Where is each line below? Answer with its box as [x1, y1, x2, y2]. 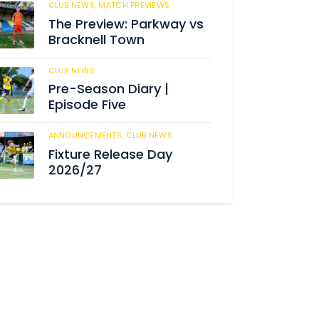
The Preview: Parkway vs [48, 14, 204, 33]
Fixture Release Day [48, 145, 172, 163]
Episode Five [48, 95, 126, 114]
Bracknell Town [48, 30, 145, 48]
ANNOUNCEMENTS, [48, 130, 126, 142]
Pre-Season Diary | [48, 80, 169, 98]
